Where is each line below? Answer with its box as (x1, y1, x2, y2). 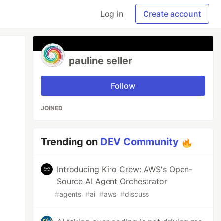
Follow (111, 81, 136, 91)
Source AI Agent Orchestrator (57, 176, 168, 186)
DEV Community (100, 136, 179, 147)
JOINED (41, 104, 63, 111)
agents (59, 190, 82, 198)
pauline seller (69, 55, 133, 67)
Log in (100, 9, 123, 19)
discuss (125, 190, 149, 198)
